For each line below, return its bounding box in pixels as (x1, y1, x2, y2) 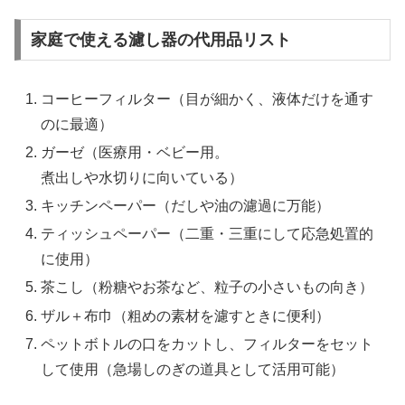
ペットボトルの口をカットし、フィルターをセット (41, 335, 374, 352)
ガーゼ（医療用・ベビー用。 (41, 144, 230, 160)
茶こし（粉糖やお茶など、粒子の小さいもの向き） (41, 279, 374, 296)
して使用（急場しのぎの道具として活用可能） (41, 361, 345, 377)
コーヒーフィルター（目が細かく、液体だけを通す (41, 90, 374, 107)
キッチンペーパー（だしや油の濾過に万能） (41, 198, 331, 214)
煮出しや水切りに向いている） (41, 169, 244, 185)
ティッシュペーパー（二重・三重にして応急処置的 (41, 226, 374, 242)
